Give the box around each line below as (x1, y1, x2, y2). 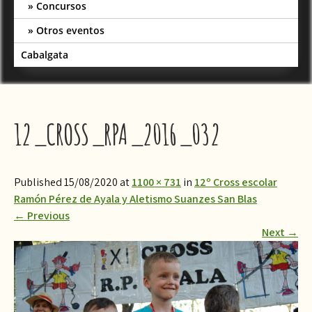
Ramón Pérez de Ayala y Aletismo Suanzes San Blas (14, 192, 257, 206)
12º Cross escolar (194, 175, 277, 189)
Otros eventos (36, 24, 104, 37)
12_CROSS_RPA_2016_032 (14, 116, 220, 152)
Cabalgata (21, 48, 68, 61)
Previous (25, 208, 70, 223)
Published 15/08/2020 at (14, 175, 132, 189)
